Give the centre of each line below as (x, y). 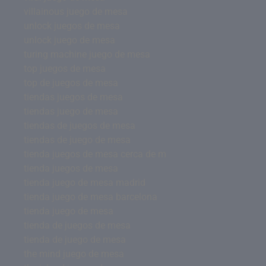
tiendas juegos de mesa (73, 97)
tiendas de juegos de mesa (80, 125)
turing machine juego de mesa (87, 54)
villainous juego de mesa (76, 11)
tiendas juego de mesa (71, 111)
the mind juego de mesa (74, 254)
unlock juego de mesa (69, 40)
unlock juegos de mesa (72, 26)
